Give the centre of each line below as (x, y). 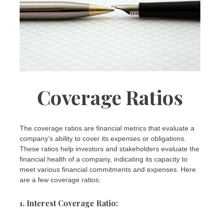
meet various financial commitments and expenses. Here (108, 169)
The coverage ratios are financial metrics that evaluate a (107, 128)
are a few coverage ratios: (60, 179)
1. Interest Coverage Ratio (68, 203)
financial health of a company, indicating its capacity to (104, 159)
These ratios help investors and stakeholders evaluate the (110, 149)
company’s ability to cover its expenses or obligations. (103, 138)
